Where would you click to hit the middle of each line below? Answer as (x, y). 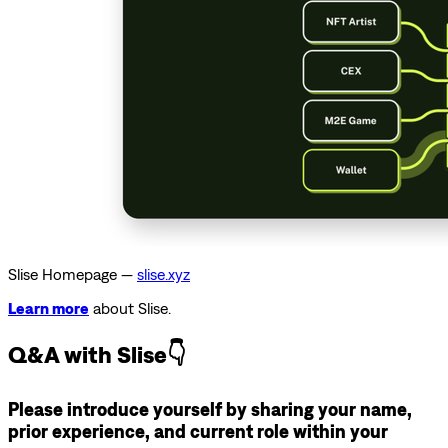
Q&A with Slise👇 (97, 354)
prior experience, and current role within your (198, 430)
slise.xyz (163, 274)
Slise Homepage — (72, 274)
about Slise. (130, 308)
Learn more (48, 308)
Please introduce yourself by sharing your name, (210, 408)
